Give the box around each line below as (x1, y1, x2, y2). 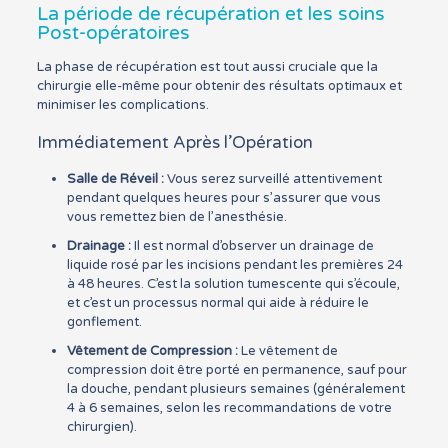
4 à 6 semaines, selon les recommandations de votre (66, 400, 392, 416)
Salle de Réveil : (66, 171, 164, 187)
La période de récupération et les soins (36, 3, 385, 25)
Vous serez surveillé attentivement (163, 171, 382, 187)
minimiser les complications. (36, 97, 209, 113)
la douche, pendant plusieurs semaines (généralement (66, 381, 405, 397)
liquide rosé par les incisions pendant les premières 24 (66, 257, 403, 273)
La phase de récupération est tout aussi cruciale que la (36, 59, 378, 75)
